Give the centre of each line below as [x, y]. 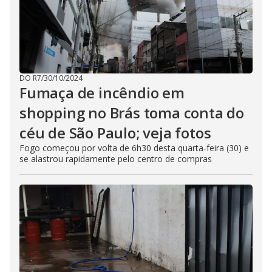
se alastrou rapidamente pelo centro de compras [116, 159]
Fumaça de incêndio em [102, 93]
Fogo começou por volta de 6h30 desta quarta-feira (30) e [134, 148]
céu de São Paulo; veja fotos [115, 133]
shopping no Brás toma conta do [132, 113]
